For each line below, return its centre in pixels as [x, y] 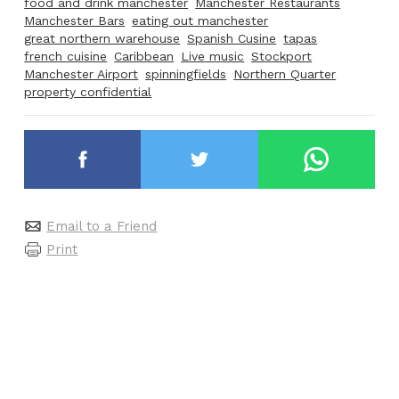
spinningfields [186, 74]
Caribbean [144, 57]
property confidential [88, 92]
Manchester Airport [81, 74]
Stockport [282, 57]
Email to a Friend [102, 226]
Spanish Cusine [232, 39]
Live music [213, 57]
